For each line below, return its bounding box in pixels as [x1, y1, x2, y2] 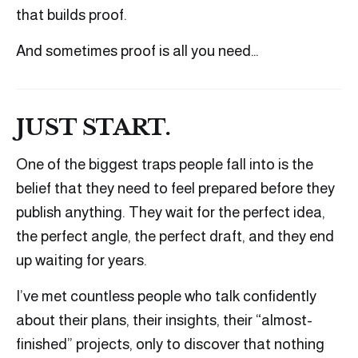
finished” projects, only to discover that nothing [16, 336, 324, 353]
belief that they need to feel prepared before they [16, 180, 335, 197]
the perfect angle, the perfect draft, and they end [16, 228, 334, 245]
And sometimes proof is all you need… [16, 42, 259, 60]
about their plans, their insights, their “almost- [16, 312, 312, 329]
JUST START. [16, 113, 171, 142]
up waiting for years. [16, 252, 147, 269]
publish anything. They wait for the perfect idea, [16, 204, 325, 221]
